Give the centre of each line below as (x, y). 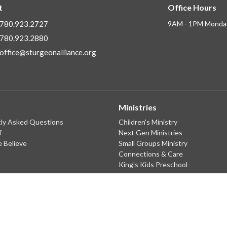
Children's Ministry (148, 122)
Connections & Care (151, 154)
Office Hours (192, 7)
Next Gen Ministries (150, 132)
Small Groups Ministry (153, 143)
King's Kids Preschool (153, 164)
